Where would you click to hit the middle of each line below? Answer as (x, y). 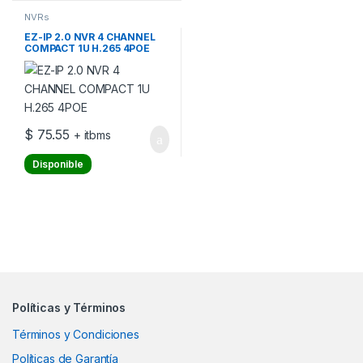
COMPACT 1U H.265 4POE (87, 49)
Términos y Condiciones (76, 334)
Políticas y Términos (69, 307)
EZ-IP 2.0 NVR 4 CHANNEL (90, 37)
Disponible (58, 164)
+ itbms (92, 135)
